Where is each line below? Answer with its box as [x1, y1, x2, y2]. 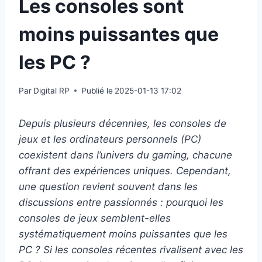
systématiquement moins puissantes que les [19, 227, 227, 240]
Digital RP [33, 85, 70, 95]
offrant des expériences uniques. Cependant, [19, 164, 231, 177]
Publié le [81, 85, 113, 95]
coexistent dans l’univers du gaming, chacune [19, 149, 232, 161]
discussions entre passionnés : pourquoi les [19, 196, 223, 208]
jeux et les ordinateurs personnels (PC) [19, 133, 201, 145]
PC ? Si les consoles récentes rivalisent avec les [19, 243, 243, 256]
